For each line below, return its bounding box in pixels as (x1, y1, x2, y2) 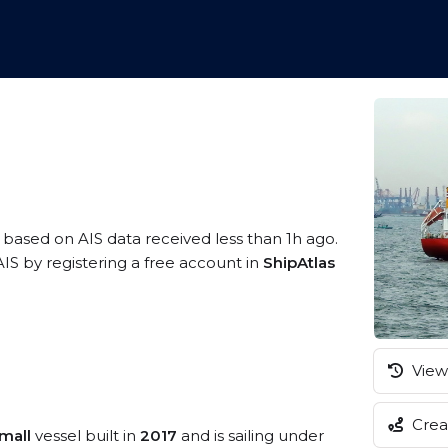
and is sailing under (177, 426, 324, 445)
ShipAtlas (263, 253, 335, 272)
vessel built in (31, 426, 140, 445)
